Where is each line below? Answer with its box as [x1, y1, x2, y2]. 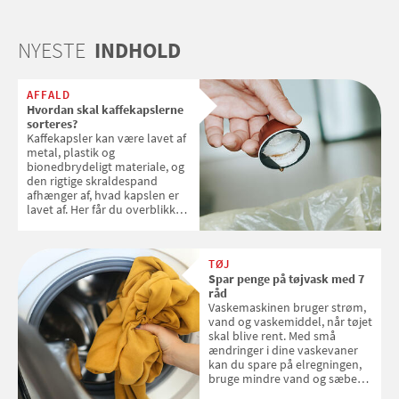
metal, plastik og [27, 144, 115, 161]
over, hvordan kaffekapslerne [27, 216, 182, 232]
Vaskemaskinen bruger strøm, [208, 299, 366, 316]
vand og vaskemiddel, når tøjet [208, 313, 372, 330]
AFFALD [27, 87, 70, 103]
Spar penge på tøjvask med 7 [208, 271, 364, 288]
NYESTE [18, 37, 85, 65]
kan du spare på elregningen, [208, 356, 362, 373]
